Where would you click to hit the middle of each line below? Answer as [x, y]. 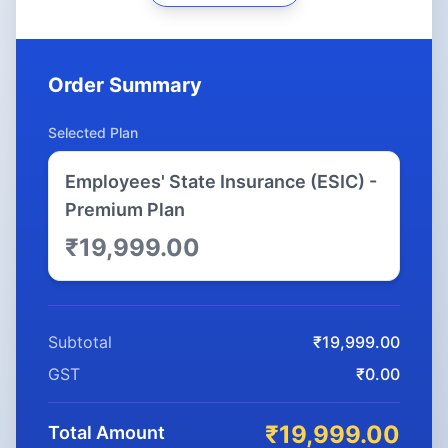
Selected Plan [93, 132]
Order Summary [125, 85]
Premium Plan [125, 209]
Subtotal [80, 342]
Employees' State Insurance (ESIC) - [221, 181]
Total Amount [106, 432]
